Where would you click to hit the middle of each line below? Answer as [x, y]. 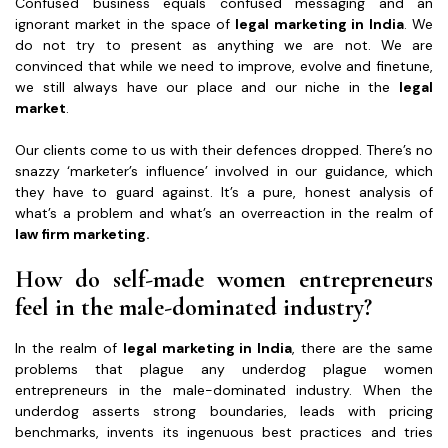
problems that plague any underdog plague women [224, 368]
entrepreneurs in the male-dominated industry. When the [224, 389]
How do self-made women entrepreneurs [224, 279]
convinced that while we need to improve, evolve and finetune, [224, 65]
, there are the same [363, 347]
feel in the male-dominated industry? [196, 307]
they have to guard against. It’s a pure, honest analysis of [224, 191]
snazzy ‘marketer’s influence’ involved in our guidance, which [224, 170]
